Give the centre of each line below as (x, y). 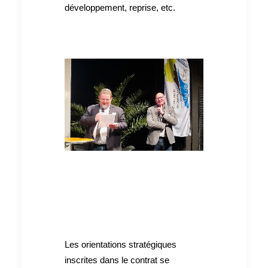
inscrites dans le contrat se (117, 260)
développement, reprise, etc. (120, 7)
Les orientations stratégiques (121, 244)
